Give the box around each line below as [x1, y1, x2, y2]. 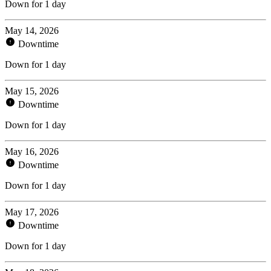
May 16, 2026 [5, 146, 59, 157]
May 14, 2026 [5, 25, 59, 36]
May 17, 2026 [5, 206, 59, 217]
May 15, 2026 [5, 85, 59, 96]
